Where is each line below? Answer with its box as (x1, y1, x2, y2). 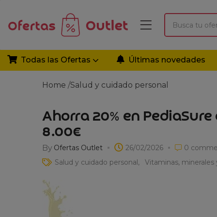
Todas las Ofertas (21, 55, 93, 64)
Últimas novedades (128, 55, 205, 64)
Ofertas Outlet (54, 143, 103, 152)
